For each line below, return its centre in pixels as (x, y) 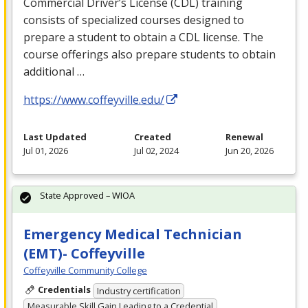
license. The (232, 37)
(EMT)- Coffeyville (84, 254)
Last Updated (55, 137)
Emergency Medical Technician (133, 234)
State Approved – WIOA (87, 196)
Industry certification (139, 290)
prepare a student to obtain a (101, 37)
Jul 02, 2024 (156, 151)
